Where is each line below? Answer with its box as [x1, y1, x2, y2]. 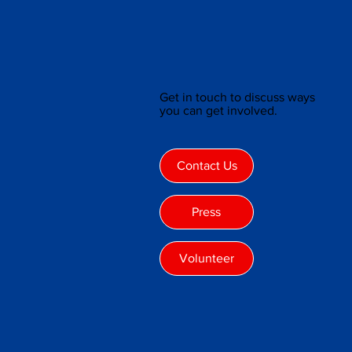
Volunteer [178, 251, 234, 265]
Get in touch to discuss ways [159, 90, 316, 104]
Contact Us [176, 159, 237, 173]
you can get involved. [159, 103, 281, 117]
